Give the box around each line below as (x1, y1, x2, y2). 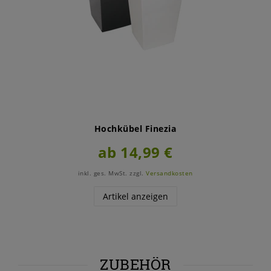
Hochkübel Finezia (94, 123, 177, 135)
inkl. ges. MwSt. (77, 169, 128, 178)
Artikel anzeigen (102, 191, 168, 203)
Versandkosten (146, 169, 193, 178)
